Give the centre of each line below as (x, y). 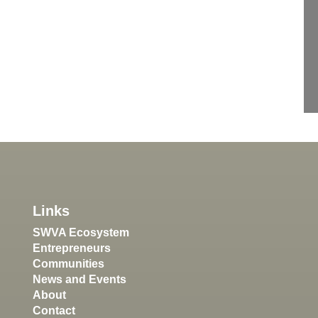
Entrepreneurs (72, 248)
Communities (68, 263)
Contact (54, 310)
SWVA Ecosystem (81, 232)
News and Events (79, 279)
